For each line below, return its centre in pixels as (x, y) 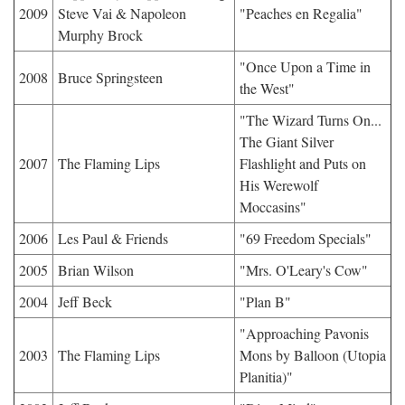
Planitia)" (266, 377)
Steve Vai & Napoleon (122, 13)
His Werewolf (279, 185)
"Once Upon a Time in (305, 66)
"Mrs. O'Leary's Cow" (304, 270)
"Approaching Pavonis (304, 333)
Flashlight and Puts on (303, 163)
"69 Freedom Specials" (306, 238)
